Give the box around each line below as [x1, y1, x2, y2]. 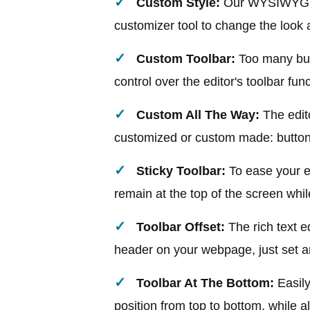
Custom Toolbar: [136, 51, 235, 66]
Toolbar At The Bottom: [136, 275, 274, 290]
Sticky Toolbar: [136, 163, 226, 178]
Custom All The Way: [136, 107, 259, 122]
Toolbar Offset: [136, 219, 225, 234]
